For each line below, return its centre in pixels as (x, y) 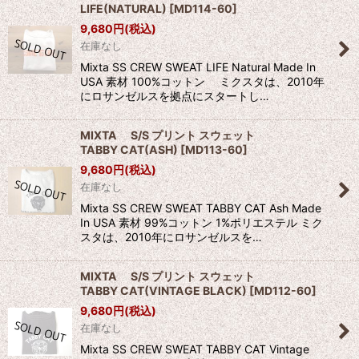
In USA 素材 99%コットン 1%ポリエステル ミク (202, 223)
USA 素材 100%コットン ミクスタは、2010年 (202, 82)
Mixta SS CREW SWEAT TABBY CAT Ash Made (201, 208)
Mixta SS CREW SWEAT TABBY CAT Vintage (195, 349)
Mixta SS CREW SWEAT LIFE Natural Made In (198, 67)
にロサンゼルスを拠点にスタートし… (175, 96)
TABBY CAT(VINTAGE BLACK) (163, 291)
